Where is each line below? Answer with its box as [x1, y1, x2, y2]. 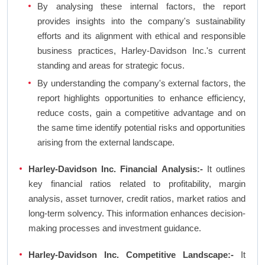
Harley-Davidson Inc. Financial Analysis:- [28, 164, 203, 174]
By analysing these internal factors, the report [37, 1, 245, 12]
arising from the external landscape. [37, 137, 174, 148]
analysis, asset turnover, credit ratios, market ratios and [28, 193, 245, 204]
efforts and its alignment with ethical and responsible [37, 31, 245, 41]
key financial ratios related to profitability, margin [28, 179, 245, 189]
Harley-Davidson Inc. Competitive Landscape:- [28, 250, 234, 260]
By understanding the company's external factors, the [37, 78, 245, 89]
